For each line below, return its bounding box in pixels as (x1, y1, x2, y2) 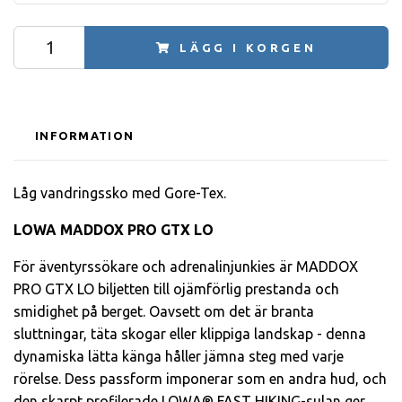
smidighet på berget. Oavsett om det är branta (13, 303, 314, 320)
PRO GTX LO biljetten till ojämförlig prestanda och (13, 281, 339, 298)
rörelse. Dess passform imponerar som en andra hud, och (13, 371, 387, 388)
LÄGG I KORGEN (179, 41, 317, 55)
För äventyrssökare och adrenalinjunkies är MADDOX (13, 258, 358, 275)
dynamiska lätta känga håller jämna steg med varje (13, 348, 344, 365)
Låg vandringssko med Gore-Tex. (13, 185, 226, 202)
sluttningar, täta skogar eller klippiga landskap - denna (13, 326, 366, 343)
